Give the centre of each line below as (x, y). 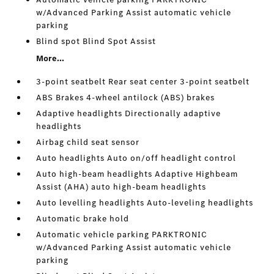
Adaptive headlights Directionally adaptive (129, 113)
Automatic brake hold (83, 219)
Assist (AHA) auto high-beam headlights (121, 187)
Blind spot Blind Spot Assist (96, 41)
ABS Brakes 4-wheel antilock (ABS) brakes (126, 98)
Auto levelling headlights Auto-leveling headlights (145, 203)
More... (50, 58)
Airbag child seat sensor (88, 142)
